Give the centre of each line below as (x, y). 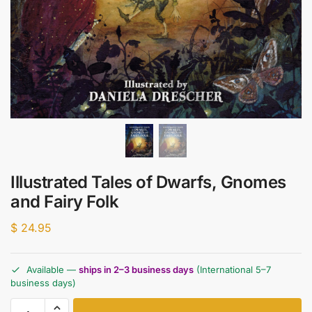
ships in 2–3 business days (136, 270)
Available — (53, 270)
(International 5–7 (234, 270)
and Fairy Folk (64, 201)
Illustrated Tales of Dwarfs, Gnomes (148, 182)
